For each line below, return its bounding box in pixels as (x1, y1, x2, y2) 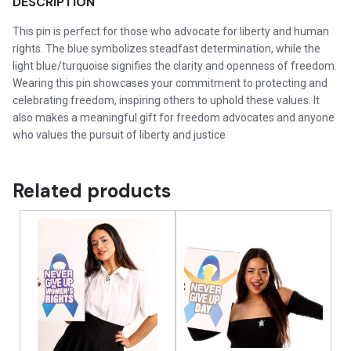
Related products (13, 179, 172, 204)
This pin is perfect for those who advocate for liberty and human (13, 25, 330, 38)
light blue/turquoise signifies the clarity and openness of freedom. (13, 60, 338, 73)
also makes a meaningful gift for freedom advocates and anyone (13, 111, 335, 125)
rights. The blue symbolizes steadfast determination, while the (13, 42, 321, 56)
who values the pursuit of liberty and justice (13, 128, 226, 142)
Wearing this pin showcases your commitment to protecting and (13, 77, 328, 90)
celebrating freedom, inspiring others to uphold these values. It (13, 94, 320, 107)
